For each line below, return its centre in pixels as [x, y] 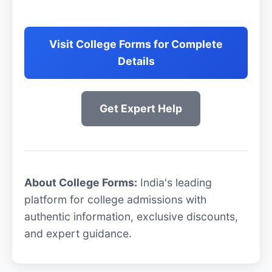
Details [136, 61]
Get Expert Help [141, 109]
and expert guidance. [78, 233]
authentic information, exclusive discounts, [131, 216]
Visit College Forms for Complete [136, 44]
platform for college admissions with [115, 199]
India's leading [175, 182]
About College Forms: [81, 182]
